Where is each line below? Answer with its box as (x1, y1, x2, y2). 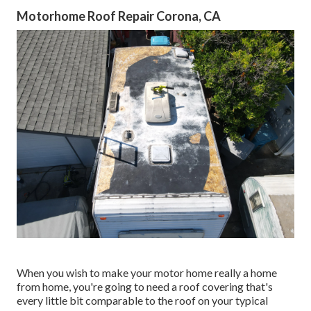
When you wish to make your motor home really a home (17, 266, 277, 280)
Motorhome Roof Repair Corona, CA (17, 8, 221, 24)
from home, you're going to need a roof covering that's (17, 280, 273, 294)
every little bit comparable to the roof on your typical (17, 294, 268, 308)
